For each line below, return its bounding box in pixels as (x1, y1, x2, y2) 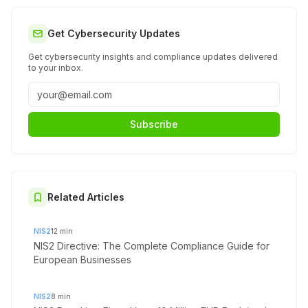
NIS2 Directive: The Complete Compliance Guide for (34, 240, 269, 252)
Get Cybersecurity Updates (47, 27, 180, 40)
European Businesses (34, 254, 131, 266)
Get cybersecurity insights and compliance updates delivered (28, 52, 278, 63)
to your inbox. (28, 63, 83, 74)
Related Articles (47, 191, 124, 203)
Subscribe (130, 118, 178, 131)
